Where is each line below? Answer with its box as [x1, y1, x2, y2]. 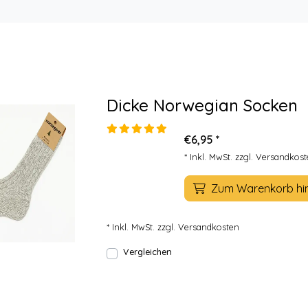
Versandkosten [178, 221, 239, 232]
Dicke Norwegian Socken [107, 95, 298, 115]
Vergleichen [123, 246, 172, 257]
